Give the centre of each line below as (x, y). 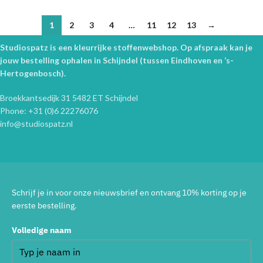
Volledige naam (42, 230)
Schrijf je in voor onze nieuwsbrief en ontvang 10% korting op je (129, 193)
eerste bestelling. (44, 206)
